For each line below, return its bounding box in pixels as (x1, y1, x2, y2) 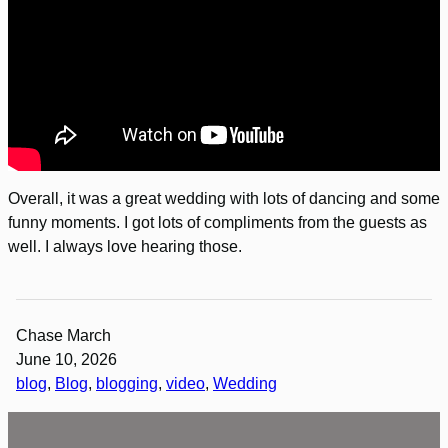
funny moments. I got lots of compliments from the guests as (8, 214, 427, 232)
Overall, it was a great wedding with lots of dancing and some (8, 190, 440, 208)
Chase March (16, 327, 111, 345)
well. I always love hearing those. (8, 238, 242, 256)
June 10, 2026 (16, 351, 117, 369)
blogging (96, 375, 158, 393)
